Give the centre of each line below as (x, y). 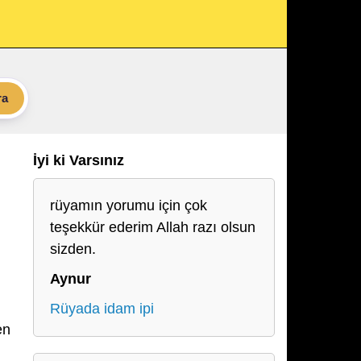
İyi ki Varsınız (79, 160)
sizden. (73, 249)
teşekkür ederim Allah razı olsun (153, 227)
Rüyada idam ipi (102, 309)
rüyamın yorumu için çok (129, 205)
